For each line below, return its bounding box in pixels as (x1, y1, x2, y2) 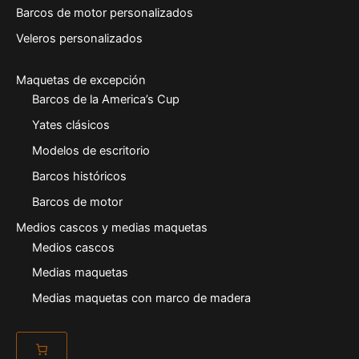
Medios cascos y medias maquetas (15, 220, 208, 235)
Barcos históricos (31, 169, 127, 184)
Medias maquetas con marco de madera (31, 291, 251, 306)
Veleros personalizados (15, 31, 143, 46)
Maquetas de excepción (15, 72, 146, 87)
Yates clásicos (31, 118, 110, 133)
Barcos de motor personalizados (15, 6, 193, 21)
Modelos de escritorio (31, 143, 150, 159)
